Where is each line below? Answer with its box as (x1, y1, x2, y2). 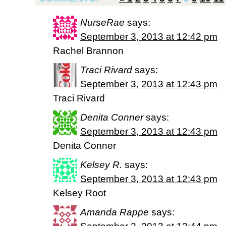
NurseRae (80, 17, 125, 28)
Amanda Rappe (80, 207, 149, 217)
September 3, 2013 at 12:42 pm (80, 31, 217, 42)
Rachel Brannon (53, 45, 124, 56)
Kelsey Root (53, 188, 106, 198)
